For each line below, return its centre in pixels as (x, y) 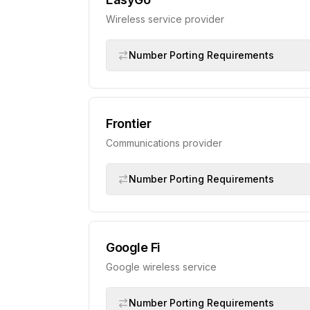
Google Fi (133, 247)
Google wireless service (161, 267)
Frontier (129, 124)
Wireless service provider (165, 19)
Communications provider (164, 143)
